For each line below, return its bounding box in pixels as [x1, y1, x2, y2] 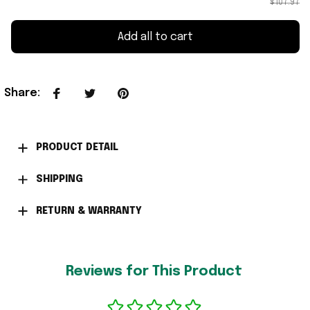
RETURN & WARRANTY [35, 206, 142, 216]
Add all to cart [118, 30, 193, 43]
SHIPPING [35, 174, 83, 185]
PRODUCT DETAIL [35, 143, 118, 153]
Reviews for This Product [66, 264, 242, 280]
